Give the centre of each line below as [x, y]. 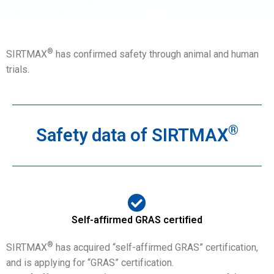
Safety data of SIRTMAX [132, 135]
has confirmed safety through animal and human [156, 54]
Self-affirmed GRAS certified [137, 220]
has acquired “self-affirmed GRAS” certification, [156, 247]
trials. [18, 69]
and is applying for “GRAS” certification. [90, 263]
